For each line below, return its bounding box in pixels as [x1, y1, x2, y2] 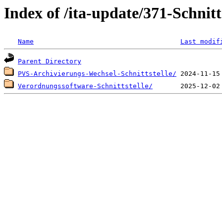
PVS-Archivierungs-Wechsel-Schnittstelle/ [18, 70, 176, 78]
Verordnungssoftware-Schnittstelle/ [18, 82, 153, 90]
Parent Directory [18, 57, 81, 65]
